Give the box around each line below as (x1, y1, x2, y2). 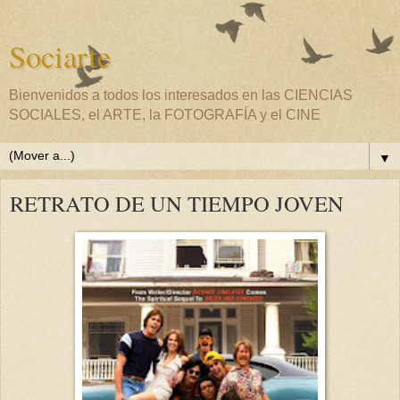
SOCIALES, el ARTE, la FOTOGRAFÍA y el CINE (9, 107, 321, 122)
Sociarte (9, 36, 111, 77)
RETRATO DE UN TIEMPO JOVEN (10, 188, 344, 218)
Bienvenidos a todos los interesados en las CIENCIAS (9, 87, 353, 103)
